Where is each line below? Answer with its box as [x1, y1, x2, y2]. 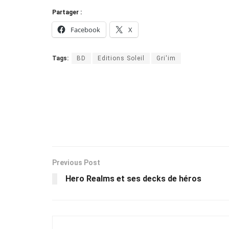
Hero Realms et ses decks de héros [65, 173, 201, 184]
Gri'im [156, 54, 176, 62]
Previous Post [52, 158, 100, 167]
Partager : [52, 8, 82, 16]
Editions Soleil [98, 54, 145, 62]
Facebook [71, 25, 100, 34]
